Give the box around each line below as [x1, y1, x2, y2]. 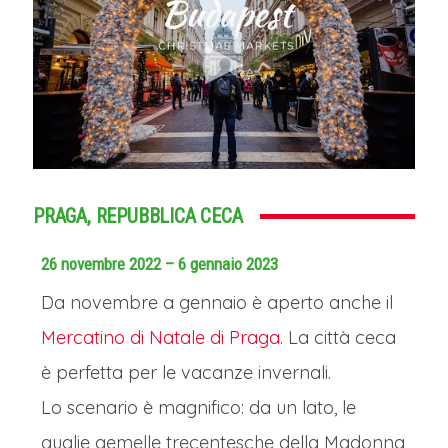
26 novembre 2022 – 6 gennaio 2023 [41, 254, 278, 274]
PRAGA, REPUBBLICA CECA [33, 204, 243, 228]
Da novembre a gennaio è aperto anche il [41, 291, 393, 314]
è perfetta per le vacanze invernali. [41, 361, 331, 384]
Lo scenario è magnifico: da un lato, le [41, 396, 356, 419]
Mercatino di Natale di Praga [41, 326, 280, 349]
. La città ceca [280, 326, 396, 349]
